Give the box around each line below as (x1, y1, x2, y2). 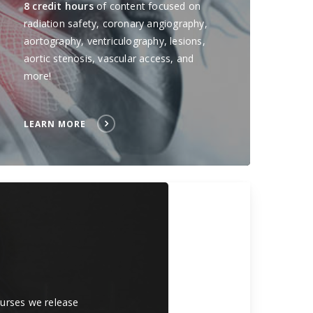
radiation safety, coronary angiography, (24, 17, 208, 31)
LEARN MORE (24, 118, 86, 131)
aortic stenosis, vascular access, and (24, 52, 194, 66)
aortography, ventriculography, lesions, (24, 34, 205, 48)
